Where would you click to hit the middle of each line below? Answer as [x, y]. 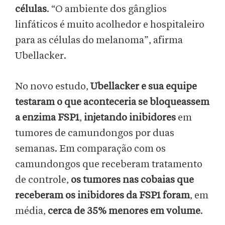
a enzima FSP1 [47, 118]
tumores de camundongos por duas [95, 133]
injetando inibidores [131, 118]
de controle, [43, 180]
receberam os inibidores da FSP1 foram [102, 196]
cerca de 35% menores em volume [124, 211]
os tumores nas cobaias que [132, 180]
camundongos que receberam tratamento [109, 164]
